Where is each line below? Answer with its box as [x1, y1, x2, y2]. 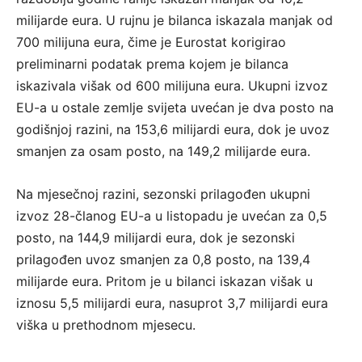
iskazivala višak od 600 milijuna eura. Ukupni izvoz [16, 78, 328, 95]
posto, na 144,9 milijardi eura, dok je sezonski [16, 229, 295, 246]
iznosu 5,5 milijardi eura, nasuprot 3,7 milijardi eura [16, 295, 328, 312]
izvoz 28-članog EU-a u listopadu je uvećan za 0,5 [16, 208, 327, 225]
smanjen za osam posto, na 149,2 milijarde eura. [16, 143, 310, 160]
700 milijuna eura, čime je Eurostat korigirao [16, 34, 286, 51]
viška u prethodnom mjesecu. [16, 317, 196, 334]
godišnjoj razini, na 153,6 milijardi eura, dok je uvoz [16, 121, 330, 138]
